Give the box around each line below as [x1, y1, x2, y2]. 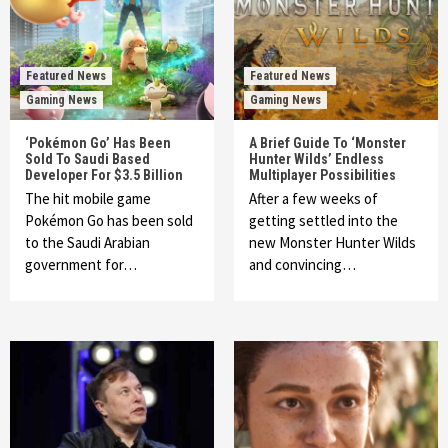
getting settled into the [249, 211, 398, 230]
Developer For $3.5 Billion [25, 167, 183, 183]
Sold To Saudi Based [25, 151, 150, 167]
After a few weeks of [249, 189, 378, 208]
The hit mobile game [25, 189, 151, 208]
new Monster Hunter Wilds [249, 233, 416, 252]
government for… [25, 255, 137, 274]
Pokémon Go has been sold [25, 211, 193, 230]
